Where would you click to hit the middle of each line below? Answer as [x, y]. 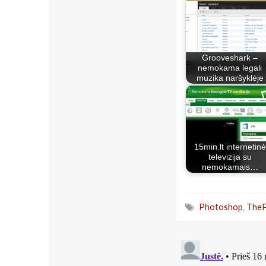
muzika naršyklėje [230, 78]
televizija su [230, 157]
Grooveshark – [230, 58]
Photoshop [221, 207]
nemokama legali [230, 68]
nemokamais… [230, 167]
